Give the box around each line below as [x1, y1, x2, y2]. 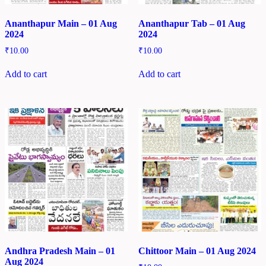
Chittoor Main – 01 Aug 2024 [138, 245, 256, 256]
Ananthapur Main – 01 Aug [5, 18, 117, 28]
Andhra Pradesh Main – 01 [5, 245, 115, 256]
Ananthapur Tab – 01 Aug [138, 18, 245, 28]
